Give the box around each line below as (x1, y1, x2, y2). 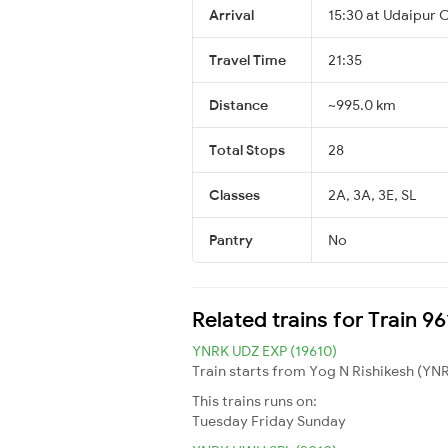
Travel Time (209, 50, 286, 69)
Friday (251, 411, 294, 430)
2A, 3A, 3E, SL (328, 185, 416, 204)
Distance (209, 95, 268, 114)
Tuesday (192, 411, 248, 430)
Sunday (297, 411, 346, 430)
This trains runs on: (192, 391, 317, 410)
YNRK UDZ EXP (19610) (192, 341, 337, 360)
